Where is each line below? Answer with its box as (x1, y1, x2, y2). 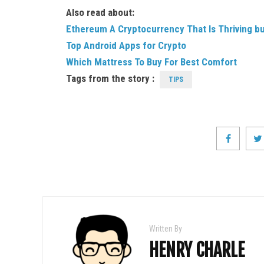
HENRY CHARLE (149, 239, 245, 261)
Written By (149, 223, 182, 233)
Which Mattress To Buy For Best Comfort (66, 55, 237, 68)
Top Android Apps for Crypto (66, 39, 186, 51)
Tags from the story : (66, 72, 157, 84)
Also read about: (66, 6, 134, 18)
